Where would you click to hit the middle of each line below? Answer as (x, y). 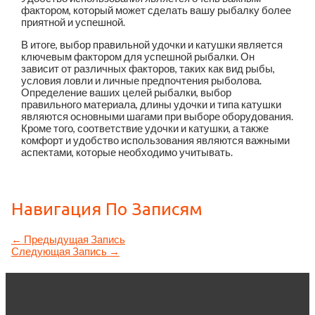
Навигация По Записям (107, 208)
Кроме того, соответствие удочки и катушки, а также (145, 128)
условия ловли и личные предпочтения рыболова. (142, 80)
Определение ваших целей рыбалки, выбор (127, 92)
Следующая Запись (60, 252)
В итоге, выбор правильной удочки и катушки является (152, 44)
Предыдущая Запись (73, 240)
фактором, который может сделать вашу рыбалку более (156, 10)
